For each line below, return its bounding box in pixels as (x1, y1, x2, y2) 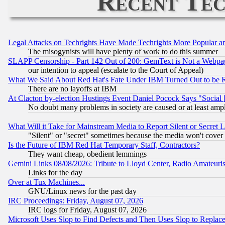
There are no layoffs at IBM (28, 84, 117, 93)
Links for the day (28, 168, 82, 177)
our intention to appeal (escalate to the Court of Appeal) (28, 66, 203, 75)
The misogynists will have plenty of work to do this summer (28, 47, 218, 56)
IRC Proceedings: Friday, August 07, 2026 (8, 196, 143, 205)
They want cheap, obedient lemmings (28, 150, 147, 159)
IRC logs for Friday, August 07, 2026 (28, 205, 147, 214)
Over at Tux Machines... (8, 178, 85, 187)
